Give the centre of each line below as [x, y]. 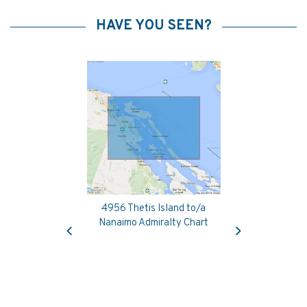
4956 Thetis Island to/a [153, 208]
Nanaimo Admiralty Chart [153, 223]
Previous [88, 219]
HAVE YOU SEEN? [153, 26]
